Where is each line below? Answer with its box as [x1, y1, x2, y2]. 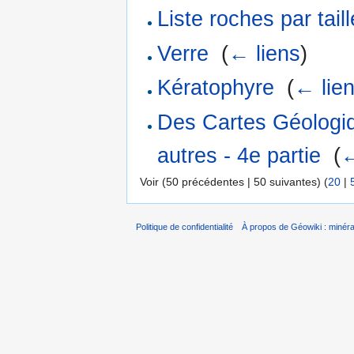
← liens [228, 41, 301, 66]
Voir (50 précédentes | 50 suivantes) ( [140, 175, 328, 189]
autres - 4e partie [157, 143, 322, 168]
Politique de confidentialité [136, 221, 233, 232]
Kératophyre [157, 76, 275, 100]
